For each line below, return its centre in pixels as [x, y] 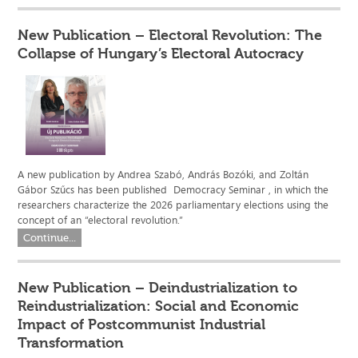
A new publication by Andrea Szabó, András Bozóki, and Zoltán [163, 175]
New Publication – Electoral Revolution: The [170, 36]
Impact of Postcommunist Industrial [142, 325]
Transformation [71, 343]
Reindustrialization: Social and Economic [159, 306]
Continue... [50, 238]
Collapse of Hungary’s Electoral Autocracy [161, 54]
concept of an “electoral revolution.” [101, 220]
